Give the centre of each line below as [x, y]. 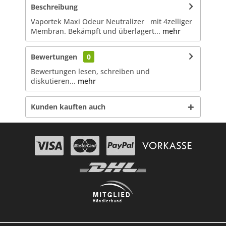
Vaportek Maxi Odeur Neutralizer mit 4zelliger [111, 21]
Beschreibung [54, 7]
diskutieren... [53, 81]
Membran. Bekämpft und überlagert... [96, 31]
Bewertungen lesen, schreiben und [90, 71]
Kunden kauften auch [68, 106]
